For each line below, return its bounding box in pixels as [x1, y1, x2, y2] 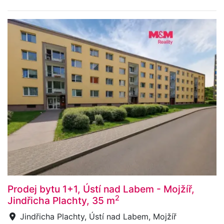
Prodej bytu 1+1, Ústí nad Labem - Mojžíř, [7, 183, 194, 195]
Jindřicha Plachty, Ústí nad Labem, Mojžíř [17, 211, 176, 222]
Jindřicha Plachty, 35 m [7, 194, 115, 207]
